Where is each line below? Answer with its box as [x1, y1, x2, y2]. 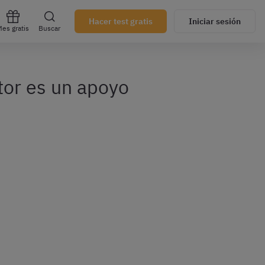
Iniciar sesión [189, 16, 241, 27]
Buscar [38, 24, 60, 33]
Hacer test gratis [89, 16, 153, 27]
